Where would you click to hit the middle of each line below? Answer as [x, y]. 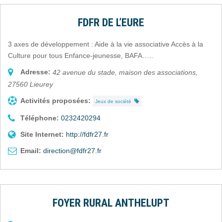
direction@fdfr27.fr [72, 150]
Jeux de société [115, 101]
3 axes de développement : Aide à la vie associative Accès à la [106, 44]
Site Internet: [42, 134]
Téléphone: [40, 118]
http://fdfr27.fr [87, 134]
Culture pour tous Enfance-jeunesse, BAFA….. [81, 55]
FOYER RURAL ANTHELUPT [111, 203]
